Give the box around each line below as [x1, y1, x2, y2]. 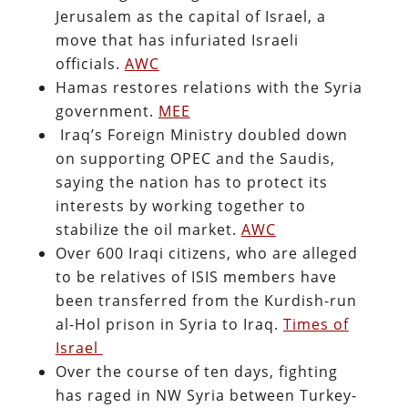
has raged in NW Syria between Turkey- [55, 384, 357, 405]
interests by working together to [55, 195, 306, 216]
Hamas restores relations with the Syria [55, 76, 362, 97]
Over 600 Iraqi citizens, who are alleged [55, 242, 358, 263]
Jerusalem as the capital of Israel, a [55, 5, 326, 26]
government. [55, 100, 158, 121]
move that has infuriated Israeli [55, 29, 299, 50]
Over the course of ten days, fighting [55, 361, 338, 382]
